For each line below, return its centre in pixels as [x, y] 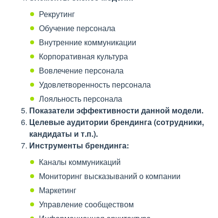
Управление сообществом [86, 204]
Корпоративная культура [83, 56]
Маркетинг [58, 190]
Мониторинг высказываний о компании [110, 176]
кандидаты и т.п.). [64, 134]
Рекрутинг [57, 14]
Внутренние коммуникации [88, 42]
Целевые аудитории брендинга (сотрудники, [117, 122]
